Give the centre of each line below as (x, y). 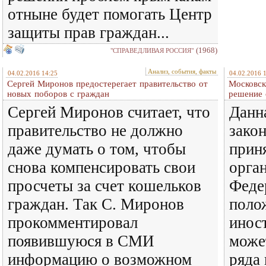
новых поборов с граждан (58, 94)
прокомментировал (73, 223)
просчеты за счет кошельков (104, 186)
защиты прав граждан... (88, 33)
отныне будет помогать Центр (110, 14)
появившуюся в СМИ (81, 241)
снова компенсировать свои (102, 167)
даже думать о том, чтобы (97, 149)
